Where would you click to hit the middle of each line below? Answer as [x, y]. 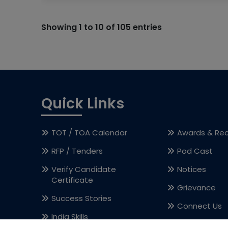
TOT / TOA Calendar [89, 133]
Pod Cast [195, 151]
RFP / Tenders [77, 151]
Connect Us [200, 206]
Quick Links [82, 104]
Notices [192, 169]
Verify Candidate [83, 169]
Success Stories [81, 198]
